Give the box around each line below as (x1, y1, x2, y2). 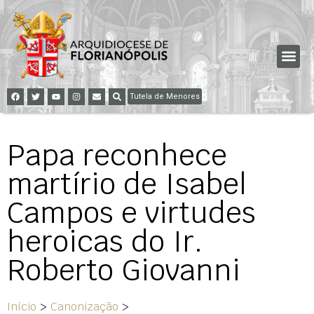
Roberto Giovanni (7, 251, 240, 289)
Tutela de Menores (130, 91, 200, 101)
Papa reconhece (7, 136, 227, 174)
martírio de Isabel (7, 165, 247, 203)
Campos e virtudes (7, 193, 256, 231)
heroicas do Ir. (7, 222, 203, 260)
